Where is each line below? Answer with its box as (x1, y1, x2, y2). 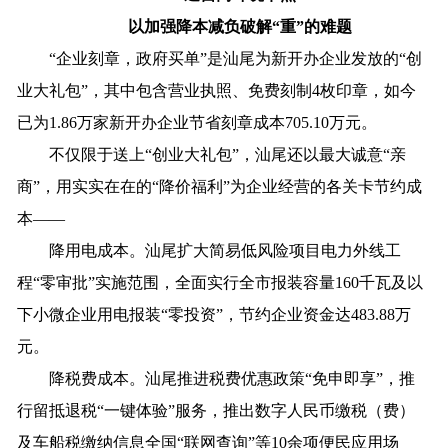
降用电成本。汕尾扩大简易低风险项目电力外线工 (17, 241, 402, 259)
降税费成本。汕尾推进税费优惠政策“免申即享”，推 (17, 369, 416, 387)
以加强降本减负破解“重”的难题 (128, 17, 352, 35)
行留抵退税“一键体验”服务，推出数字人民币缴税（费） (17, 401, 416, 419)
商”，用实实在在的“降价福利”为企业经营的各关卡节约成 (17, 177, 423, 195)
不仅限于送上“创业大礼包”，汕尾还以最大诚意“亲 (17, 145, 407, 163)
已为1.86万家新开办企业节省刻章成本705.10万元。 (17, 113, 378, 131)
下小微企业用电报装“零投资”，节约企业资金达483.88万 (17, 305, 412, 323)
